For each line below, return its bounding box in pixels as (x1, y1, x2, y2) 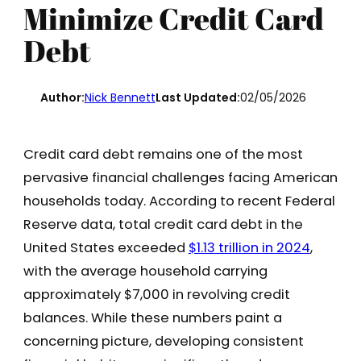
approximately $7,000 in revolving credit (23, 284, 290, 304)
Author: (39, 89, 85, 106)
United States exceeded (23, 238, 189, 257)
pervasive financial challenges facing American (23, 168, 338, 187)
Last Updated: (155, 89, 240, 106)
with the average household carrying (23, 261, 268, 280)
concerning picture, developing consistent (23, 331, 304, 351)
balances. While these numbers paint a (23, 308, 282, 327)
